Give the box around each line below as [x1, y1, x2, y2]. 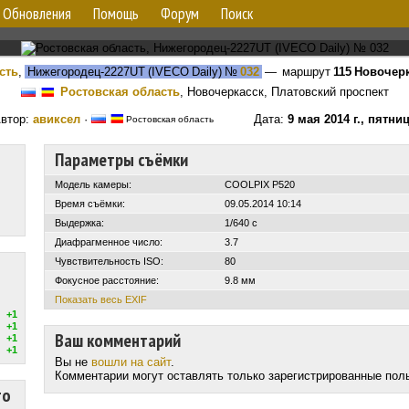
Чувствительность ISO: [55, 256, 163, 267]
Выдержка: [55, 217, 104, 228]
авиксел [33, 112, 80, 126]
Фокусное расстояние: [55, 275, 159, 286]
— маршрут [262, 65, 333, 79]
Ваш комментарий [55, 329, 181, 352]
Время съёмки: [55, 198, 125, 209]
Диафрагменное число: [55, 236, 163, 247]
